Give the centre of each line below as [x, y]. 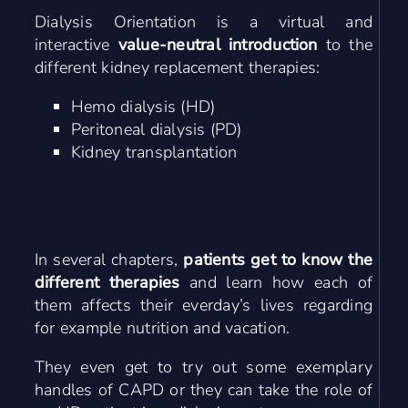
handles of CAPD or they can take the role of [204, 390]
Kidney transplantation [154, 153]
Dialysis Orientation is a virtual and [204, 22]
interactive [76, 45]
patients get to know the [278, 260]
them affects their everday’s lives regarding [204, 306]
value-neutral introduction [222, 45]
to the [349, 45]
